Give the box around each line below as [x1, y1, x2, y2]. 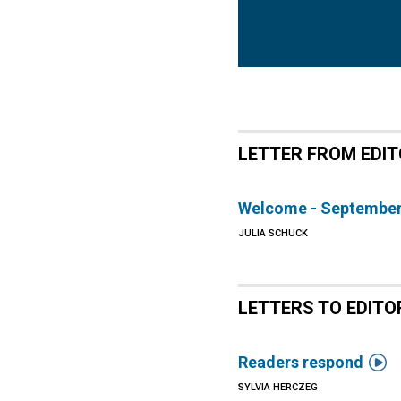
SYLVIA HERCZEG [238, 381, 319, 393]
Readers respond [238, 353, 364, 371]
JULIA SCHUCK [238, 227, 309, 239]
